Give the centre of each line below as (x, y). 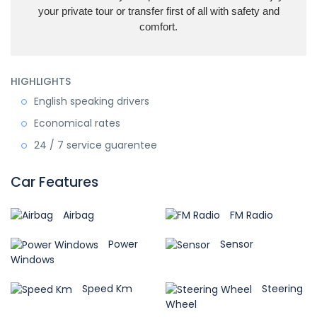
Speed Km (106, 289)
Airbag (77, 215)
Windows (33, 260)
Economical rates (77, 123)
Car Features (54, 182)
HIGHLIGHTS (41, 81)
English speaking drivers (92, 101)
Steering (281, 289)
